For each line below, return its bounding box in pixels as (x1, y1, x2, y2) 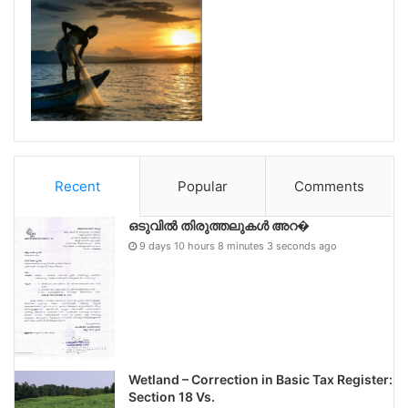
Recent (54, 177, 100, 195)
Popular (178, 177, 229, 195)
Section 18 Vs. (128, 389, 215, 404)
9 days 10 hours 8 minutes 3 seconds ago (139, 239, 337, 252)
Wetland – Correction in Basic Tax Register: (128, 372, 393, 387)
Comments (293, 177, 364, 195)
